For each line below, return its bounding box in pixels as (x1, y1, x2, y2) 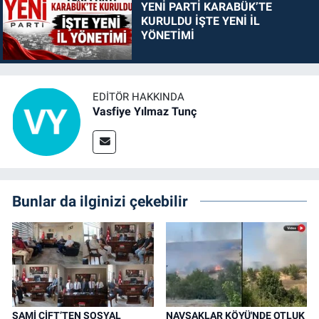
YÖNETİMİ (140, 28, 194, 43)
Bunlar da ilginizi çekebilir (12, 192, 188, 210)
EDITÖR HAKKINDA (93, 90, 184, 104)
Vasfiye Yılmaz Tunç (93, 105, 197, 119)
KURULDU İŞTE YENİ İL (140, 14, 260, 28)
